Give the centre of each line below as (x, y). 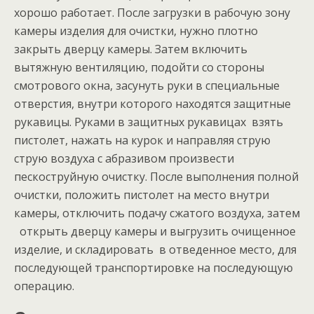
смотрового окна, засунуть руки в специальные (147, 86)
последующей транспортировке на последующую (153, 268)
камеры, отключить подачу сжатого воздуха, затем (157, 213)
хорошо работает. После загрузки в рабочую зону (152, 13)
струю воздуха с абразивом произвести (124, 158)
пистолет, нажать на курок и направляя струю (142, 140)
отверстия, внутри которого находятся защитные (152, 104)
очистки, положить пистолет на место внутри (142, 195)
